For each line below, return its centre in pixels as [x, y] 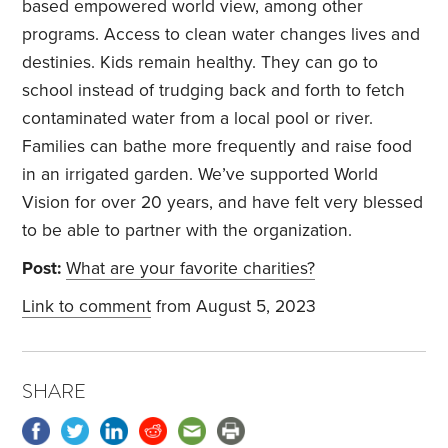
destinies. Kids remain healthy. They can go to [200, 63]
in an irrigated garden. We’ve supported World [200, 175]
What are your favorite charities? [191, 269]
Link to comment [87, 307]
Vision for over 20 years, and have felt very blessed [223, 203]
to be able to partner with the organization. [187, 231]
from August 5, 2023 [234, 307]
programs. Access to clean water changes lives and [221, 35]
